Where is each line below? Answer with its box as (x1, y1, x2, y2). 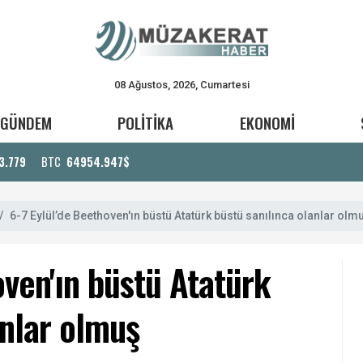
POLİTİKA (117, 111, 174, 135)
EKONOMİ (239, 111, 295, 135)
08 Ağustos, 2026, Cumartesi (113, 78, 250, 91)
